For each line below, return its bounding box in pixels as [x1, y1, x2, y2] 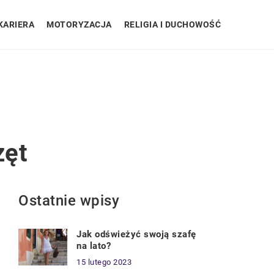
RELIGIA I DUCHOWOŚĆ [124, 20, 221, 29]
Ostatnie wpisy [18, 192, 119, 209]
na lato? [76, 240, 111, 251]
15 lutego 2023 [76, 257, 131, 267]
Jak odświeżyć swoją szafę [76, 229, 196, 240]
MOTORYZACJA [46, 20, 112, 29]
